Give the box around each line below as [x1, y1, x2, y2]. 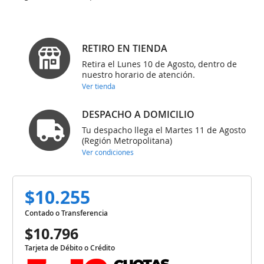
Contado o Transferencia [25, 207, 108, 218]
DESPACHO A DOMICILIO [81, 107, 194, 121]
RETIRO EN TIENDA [81, 41, 167, 55]
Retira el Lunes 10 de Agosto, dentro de [81, 58, 237, 70]
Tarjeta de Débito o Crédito [25, 242, 115, 253]
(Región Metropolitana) [81, 134, 172, 146]
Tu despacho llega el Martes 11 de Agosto [81, 124, 246, 136]
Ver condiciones [81, 147, 134, 157]
